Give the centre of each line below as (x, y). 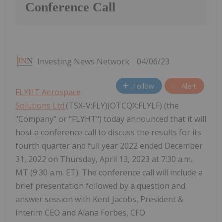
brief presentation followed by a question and (100, 186)
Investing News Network (83, 62)
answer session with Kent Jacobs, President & (99, 199)
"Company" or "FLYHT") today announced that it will (111, 119)
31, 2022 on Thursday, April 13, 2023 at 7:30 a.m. (104, 159)
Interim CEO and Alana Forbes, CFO (80, 213)
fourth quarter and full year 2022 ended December (109, 146)
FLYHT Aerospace (48, 92)
